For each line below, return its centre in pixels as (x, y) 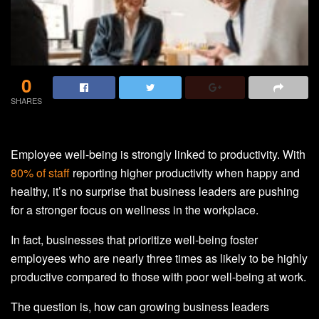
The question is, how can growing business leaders (140, 307)
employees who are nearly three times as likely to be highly (159, 258)
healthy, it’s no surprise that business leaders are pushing (155, 192)
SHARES (26, 101)
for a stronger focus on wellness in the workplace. (135, 210)
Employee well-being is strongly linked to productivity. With (158, 155)
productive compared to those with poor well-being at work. (158, 277)
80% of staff (40, 173)
